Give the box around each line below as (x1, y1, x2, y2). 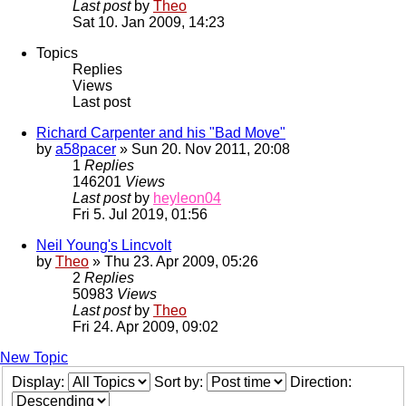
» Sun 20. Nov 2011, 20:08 (116, 141, 290, 158)
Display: (12, 374, 68, 391)
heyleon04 (153, 190, 221, 207)
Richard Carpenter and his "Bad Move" (36, 125, 285, 141)
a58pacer (55, 141, 116, 158)
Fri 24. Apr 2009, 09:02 (72, 319, 218, 335)
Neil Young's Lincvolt (36, 237, 171, 254)
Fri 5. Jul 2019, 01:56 (72, 207, 208, 223)
